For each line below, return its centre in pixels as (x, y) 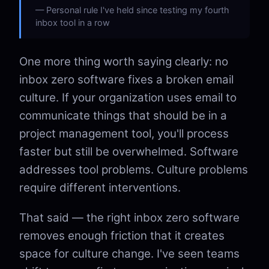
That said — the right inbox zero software (129, 218)
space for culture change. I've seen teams (129, 254)
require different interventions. (100, 188)
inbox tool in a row (73, 23)
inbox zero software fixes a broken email (126, 80)
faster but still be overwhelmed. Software (129, 152)
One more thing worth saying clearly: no (124, 62)
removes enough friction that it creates (122, 236)
